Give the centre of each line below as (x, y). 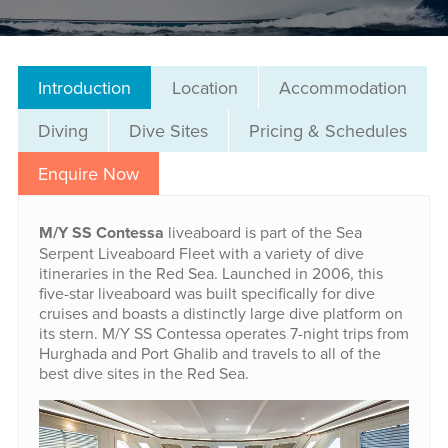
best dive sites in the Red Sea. (143, 373)
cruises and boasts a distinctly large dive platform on (220, 313)
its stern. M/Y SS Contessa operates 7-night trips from (223, 333)
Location (204, 88)
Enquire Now (88, 174)
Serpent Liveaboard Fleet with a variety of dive (201, 253)
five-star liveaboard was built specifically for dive (206, 293)
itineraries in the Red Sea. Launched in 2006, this (210, 273)
